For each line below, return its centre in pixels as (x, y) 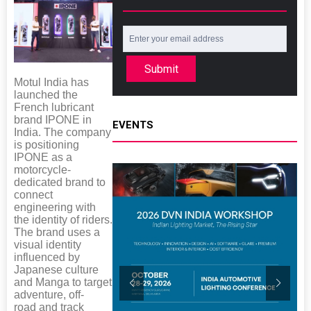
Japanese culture (56, 269)
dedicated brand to (60, 182)
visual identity (48, 244)
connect (33, 194)
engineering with (55, 207)
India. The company (62, 132)
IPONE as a (43, 157)
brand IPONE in (53, 119)
